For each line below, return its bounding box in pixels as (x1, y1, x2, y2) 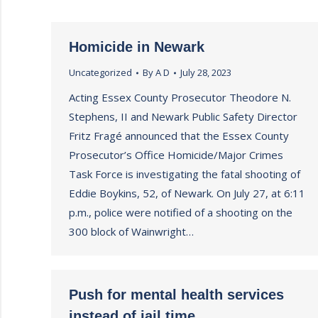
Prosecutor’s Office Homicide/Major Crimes (69, 148, 283, 162)
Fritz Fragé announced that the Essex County (69, 128, 289, 143)
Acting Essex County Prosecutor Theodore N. (69, 90, 291, 104)
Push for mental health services (69, 287, 284, 302)
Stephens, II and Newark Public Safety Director (69, 109, 297, 124)
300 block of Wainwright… (69, 224, 194, 238)
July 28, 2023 (180, 66, 231, 79)
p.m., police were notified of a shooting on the (69, 205, 292, 219)
